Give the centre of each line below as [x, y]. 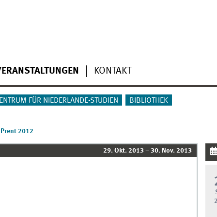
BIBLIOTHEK [148, 101]
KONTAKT [112, 71]
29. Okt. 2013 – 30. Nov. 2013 [148, 151]
